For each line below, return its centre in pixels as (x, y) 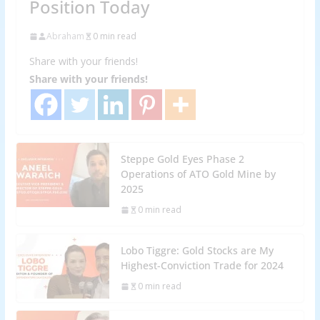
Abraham (65, 36)
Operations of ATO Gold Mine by (198, 174)
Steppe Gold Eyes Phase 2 (182, 159)
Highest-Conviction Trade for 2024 (202, 266)
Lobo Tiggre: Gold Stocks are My (197, 251)
